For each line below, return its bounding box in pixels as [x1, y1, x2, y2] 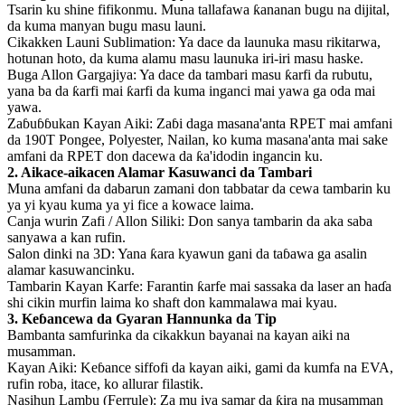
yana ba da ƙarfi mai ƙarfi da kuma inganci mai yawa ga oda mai [7, 83, 375, 99]
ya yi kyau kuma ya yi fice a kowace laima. [7, 197, 254, 213]
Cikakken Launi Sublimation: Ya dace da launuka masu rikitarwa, [7, 34, 381, 51]
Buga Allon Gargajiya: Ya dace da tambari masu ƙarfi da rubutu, [7, 67, 372, 83]
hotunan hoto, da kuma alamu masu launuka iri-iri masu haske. [7, 51, 363, 67]
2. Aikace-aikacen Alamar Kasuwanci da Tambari [7, 165, 312, 181]
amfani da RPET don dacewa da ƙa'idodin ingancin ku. [7, 148, 323, 165]
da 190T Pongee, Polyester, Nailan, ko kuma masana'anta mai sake [7, 132, 388, 148]
